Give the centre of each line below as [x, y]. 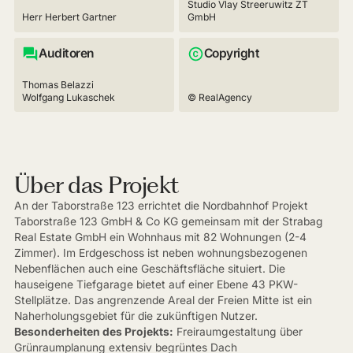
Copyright [232, 54]
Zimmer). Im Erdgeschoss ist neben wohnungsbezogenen [160, 253]
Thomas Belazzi [58, 84]
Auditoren [66, 54]
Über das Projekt [96, 185]
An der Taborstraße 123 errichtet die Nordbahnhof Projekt [161, 206]
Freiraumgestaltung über [238, 332]
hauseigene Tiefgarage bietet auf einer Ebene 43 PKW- [156, 285]
